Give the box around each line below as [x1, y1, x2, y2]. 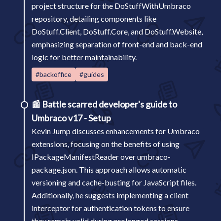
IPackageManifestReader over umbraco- [32, 152, 171, 161]
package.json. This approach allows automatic [32, 165, 186, 174]
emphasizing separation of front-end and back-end [32, 39, 202, 49]
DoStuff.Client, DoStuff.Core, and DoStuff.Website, [32, 27, 203, 36]
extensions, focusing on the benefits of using [32, 139, 180, 148]
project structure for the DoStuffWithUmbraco [32, 1, 191, 10]
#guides [79, 70, 104, 78]
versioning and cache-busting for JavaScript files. [32, 178, 196, 187]
